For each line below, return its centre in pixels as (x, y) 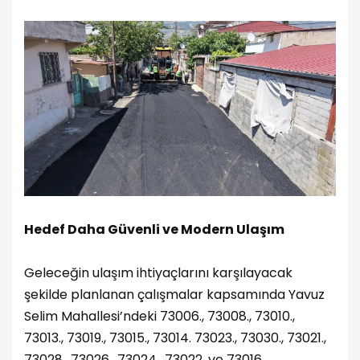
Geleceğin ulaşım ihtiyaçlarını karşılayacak (158, 272)
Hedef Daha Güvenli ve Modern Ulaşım (154, 229)
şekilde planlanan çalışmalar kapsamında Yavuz (174, 294)
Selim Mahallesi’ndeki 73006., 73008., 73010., (160, 316)
